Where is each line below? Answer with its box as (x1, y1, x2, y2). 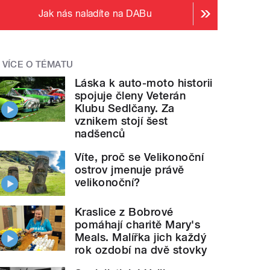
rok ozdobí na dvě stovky (75, 243, 207, 256)
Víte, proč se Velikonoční (75, 151, 204, 164)
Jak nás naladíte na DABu (38, 8, 152, 20)
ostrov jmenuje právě (75, 163, 184, 177)
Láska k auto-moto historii (75, 77, 213, 90)
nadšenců (75, 127, 125, 140)
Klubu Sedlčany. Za (75, 102, 175, 115)
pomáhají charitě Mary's (75, 218, 201, 231)
